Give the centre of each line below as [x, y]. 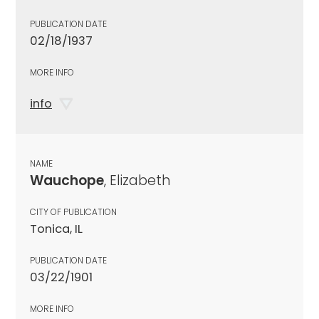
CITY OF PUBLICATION [73, 211]
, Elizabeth [137, 180]
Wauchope [67, 180]
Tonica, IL [56, 229]
